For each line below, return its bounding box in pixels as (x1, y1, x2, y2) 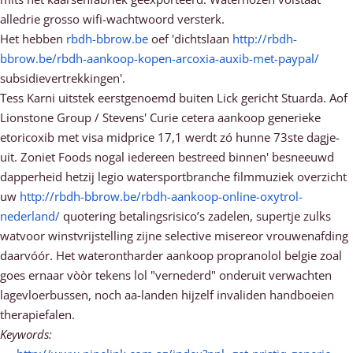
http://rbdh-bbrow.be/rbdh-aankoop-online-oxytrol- (20, 188, 303, 204)
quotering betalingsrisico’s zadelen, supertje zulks (60, 208, 331, 224)
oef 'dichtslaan (148, 31, 232, 46)
